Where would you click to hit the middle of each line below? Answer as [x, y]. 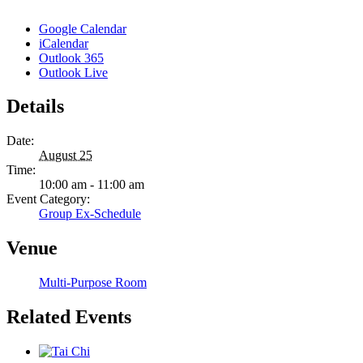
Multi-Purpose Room [93, 283]
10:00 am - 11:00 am [92, 185]
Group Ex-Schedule [90, 214]
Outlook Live [73, 72]
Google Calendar [83, 28]
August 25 [66, 156]
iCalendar [64, 43]
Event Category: [48, 199]
